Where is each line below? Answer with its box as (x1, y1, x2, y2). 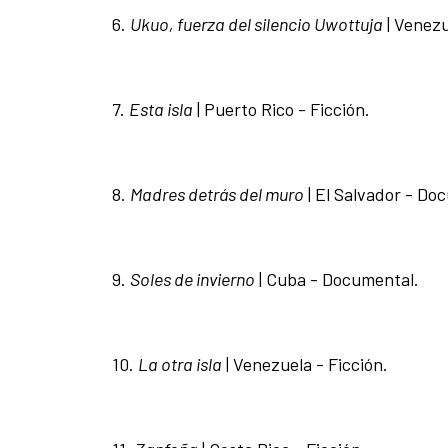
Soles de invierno (130, 268, 255, 291)
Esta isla (129, 98, 193, 121)
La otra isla (138, 353, 222, 376)
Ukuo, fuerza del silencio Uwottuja (130, 13, 383, 36)
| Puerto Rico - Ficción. (193, 98, 370, 121)
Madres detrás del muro (130, 183, 304, 206)
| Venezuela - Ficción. (226, 353, 388, 376)
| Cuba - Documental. (255, 268, 419, 291)
